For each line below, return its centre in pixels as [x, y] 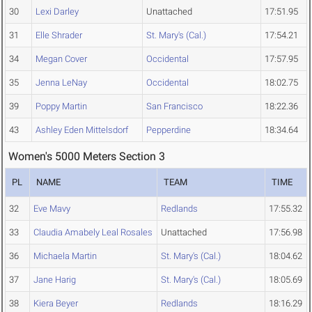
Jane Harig [55, 280]
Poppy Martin [61, 107]
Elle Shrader [59, 36]
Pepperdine [169, 130]
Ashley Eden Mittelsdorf [82, 130]
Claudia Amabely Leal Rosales [93, 233]
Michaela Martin [65, 256]
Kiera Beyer [56, 304]
